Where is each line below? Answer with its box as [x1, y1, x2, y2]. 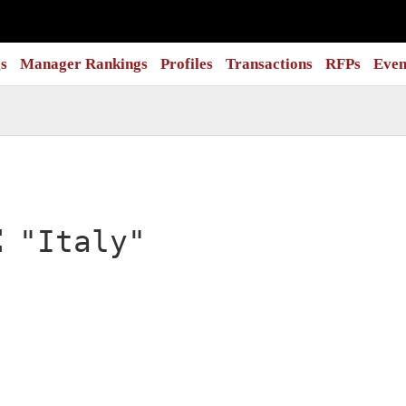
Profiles [160, 55, 213, 72]
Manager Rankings [20, 55, 148, 72]
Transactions [226, 55, 313, 72]
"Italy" [19, 225, 146, 260]
